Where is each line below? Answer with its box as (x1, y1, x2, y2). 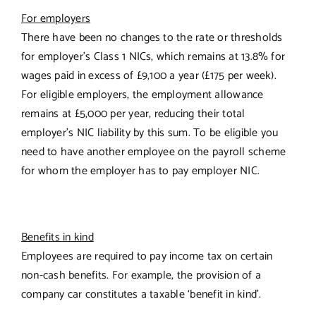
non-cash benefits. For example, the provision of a (20, 265, 261, 285)
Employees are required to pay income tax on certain (20, 246, 273, 266)
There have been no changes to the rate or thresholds (20, 28, 283, 47)
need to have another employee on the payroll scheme (20, 142, 286, 162)
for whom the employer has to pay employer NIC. (20, 161, 260, 181)
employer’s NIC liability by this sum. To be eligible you (20, 123, 279, 142)
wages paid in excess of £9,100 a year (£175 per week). (20, 66, 276, 85)
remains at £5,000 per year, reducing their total (20, 104, 245, 123)
